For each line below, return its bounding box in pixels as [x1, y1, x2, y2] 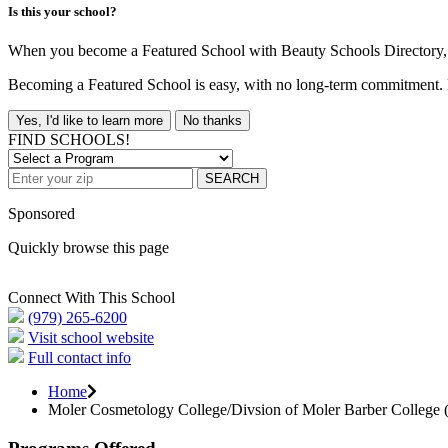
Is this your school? [8, 3, 117, 19]
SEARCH [205, 171, 259, 187]
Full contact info [28, 349, 131, 367]
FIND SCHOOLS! [8, 131, 130, 149]
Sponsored [8, 205, 75, 223]
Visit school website [28, 329, 154, 347]
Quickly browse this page [8, 239, 169, 257]
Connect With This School [8, 289, 175, 307]
